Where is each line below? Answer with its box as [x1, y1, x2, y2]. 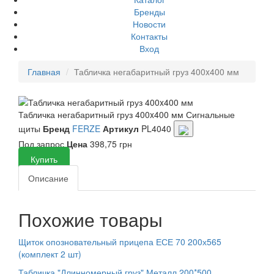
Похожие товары [18, 206, 163, 233]
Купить [31, 153, 57, 166]
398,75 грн [87, 138, 132, 150]
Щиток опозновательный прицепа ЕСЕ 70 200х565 [18, 235, 221, 248]
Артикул [103, 122, 139, 135]
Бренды [133, 6, 165, 18]
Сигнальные [186, 108, 235, 121]
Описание [28, 172, 68, 185]
